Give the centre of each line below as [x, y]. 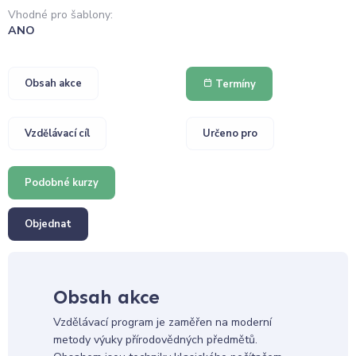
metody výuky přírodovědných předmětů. [155, 340]
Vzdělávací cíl [57, 133]
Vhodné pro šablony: [60, 14]
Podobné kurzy [62, 182]
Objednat [48, 224]
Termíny [234, 84]
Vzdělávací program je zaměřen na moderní [162, 323]
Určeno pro [230, 133]
